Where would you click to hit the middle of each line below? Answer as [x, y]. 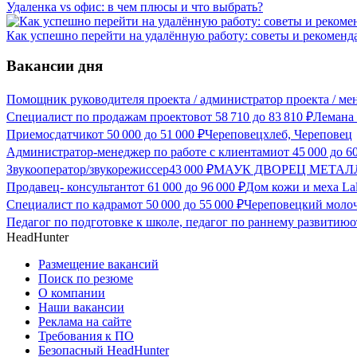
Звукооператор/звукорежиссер [88, 170]
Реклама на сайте [85, 322]
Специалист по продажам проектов [103, 117]
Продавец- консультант [69, 187]
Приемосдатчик [49, 135]
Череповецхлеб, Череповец [279, 135]
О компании [72, 293]
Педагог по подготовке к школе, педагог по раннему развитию [178, 222]
